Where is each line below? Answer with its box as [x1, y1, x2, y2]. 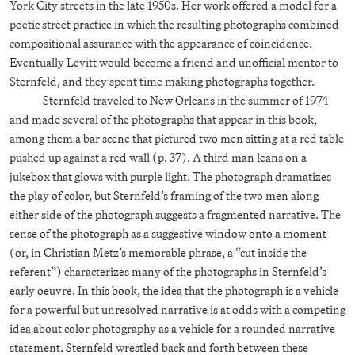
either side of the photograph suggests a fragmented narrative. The [10, 204, 341, 223]
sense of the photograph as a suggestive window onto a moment [10, 223, 326, 242]
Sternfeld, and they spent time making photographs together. [10, 71, 315, 90]
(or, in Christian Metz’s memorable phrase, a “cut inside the [10, 242, 307, 261]
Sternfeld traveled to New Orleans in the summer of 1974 [43, 90, 330, 109]
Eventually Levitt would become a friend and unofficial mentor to [10, 52, 338, 71]
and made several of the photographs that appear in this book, [10, 109, 317, 128]
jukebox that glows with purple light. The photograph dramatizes [10, 166, 331, 185]
